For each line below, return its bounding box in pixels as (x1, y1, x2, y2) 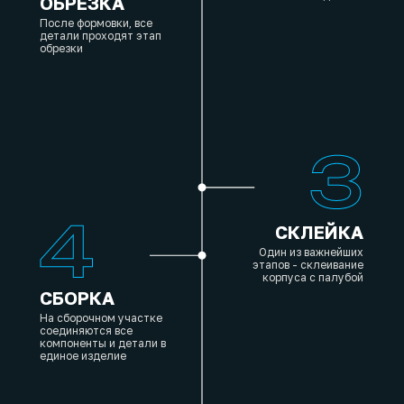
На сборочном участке (40, 311, 162, 325)
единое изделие (40, 349, 126, 363)
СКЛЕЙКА (275, 221, 363, 243)
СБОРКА (40, 287, 115, 308)
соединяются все (40, 324, 133, 337)
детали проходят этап (40, 29, 161, 42)
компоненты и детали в (40, 336, 166, 350)
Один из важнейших (259, 245, 363, 259)
